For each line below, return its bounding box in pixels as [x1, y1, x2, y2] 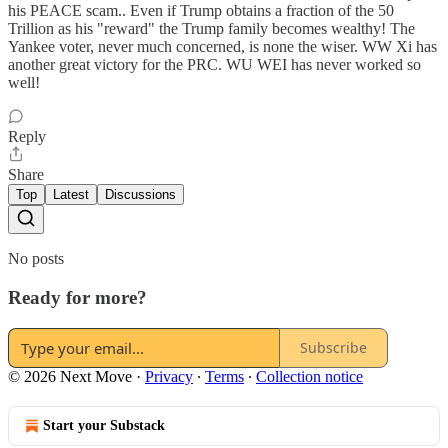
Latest [53, 187, 89, 203]
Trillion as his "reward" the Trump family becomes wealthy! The [8, 20, 415, 38]
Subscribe [300, 338, 367, 357]
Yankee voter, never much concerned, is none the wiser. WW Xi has [8, 38, 437, 56]
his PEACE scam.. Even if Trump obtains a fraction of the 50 [8, 2, 394, 20]
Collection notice [256, 367, 363, 385]
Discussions [105, 187, 176, 203]
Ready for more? [8, 286, 147, 308]
